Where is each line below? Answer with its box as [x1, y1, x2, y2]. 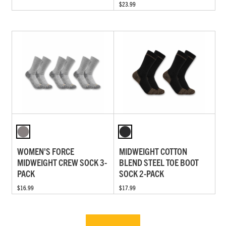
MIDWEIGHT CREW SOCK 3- [17, 156, 107, 168]
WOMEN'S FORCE [17, 145, 74, 157]
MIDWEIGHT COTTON [119, 145, 187, 157]
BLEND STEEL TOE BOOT [119, 156, 199, 168]
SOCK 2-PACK [119, 167, 164, 179]
